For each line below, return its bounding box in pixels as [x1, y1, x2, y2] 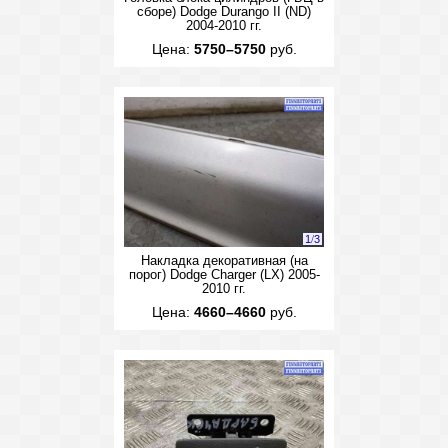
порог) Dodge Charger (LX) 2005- [128, 268, 320, 282]
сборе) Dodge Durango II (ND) [137, 5, 311, 19]
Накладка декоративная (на [140, 254, 308, 268]
